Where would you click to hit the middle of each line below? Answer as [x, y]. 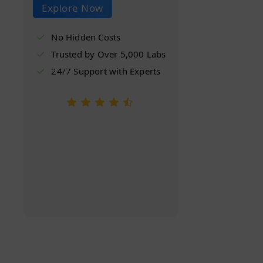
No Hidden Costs [86, 37]
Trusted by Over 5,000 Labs [109, 54]
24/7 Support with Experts [106, 71]
